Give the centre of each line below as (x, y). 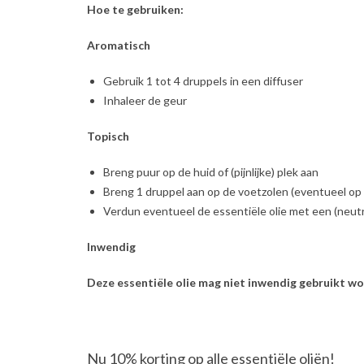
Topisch (108, 136)
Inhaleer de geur (145, 100)
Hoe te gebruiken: (135, 9)
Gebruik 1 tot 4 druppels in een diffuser (203, 80)
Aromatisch (119, 45)
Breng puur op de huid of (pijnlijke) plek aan (211, 171)
